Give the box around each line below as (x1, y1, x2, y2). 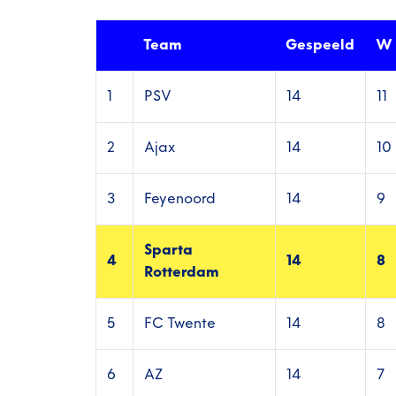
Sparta (144, 240, 193, 260)
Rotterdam (144, 263, 219, 282)
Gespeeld (286, 35, 354, 55)
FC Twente (144, 314, 216, 333)
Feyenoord (144, 189, 216, 209)
